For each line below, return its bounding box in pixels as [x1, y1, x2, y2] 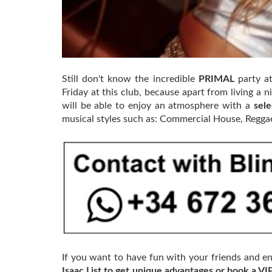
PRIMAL [198, 74, 238, 84]
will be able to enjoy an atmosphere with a [62, 101, 254, 111]
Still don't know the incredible [62, 74, 199, 84]
